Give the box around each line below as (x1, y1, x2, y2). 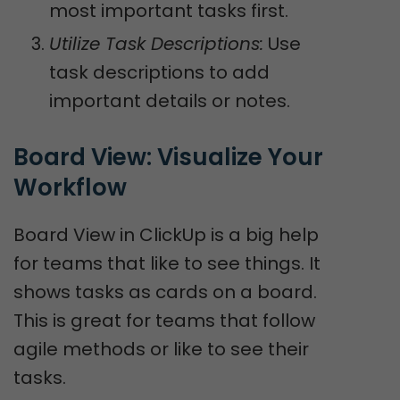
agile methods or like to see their (13, 337, 309, 362)
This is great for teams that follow (13, 308, 315, 333)
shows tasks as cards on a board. (13, 279, 317, 304)
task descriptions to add (49, 60, 270, 85)
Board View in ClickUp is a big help (13, 222, 319, 247)
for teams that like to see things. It (13, 251, 321, 276)
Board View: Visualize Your (13, 141, 323, 173)
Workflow (13, 171, 127, 204)
